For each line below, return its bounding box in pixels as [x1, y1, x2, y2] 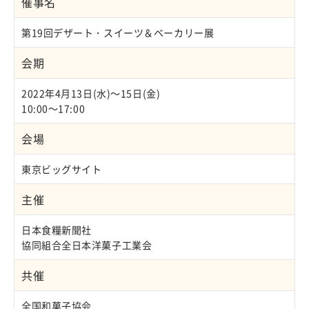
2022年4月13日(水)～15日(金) [21, 86, 161, 101]
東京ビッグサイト [21, 162, 102, 177]
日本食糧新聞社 [21, 223, 92, 237]
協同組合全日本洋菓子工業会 [21, 238, 152, 252]
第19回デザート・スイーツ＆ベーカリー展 [21, 26, 215, 40]
